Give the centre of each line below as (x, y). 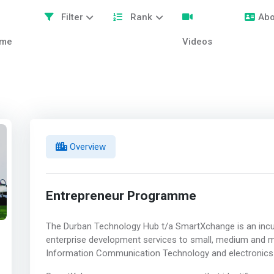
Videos (198, 42)
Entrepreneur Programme (121, 196)
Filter (71, 17)
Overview (86, 146)
